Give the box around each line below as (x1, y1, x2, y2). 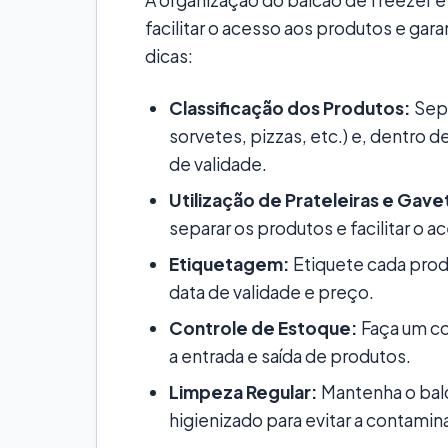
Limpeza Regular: (169, 380, 318, 403)
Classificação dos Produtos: (169, 96, 411, 119)
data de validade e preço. (169, 280, 374, 303)
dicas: (145, 44, 193, 67)
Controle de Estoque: (169, 316, 358, 339)
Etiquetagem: (169, 252, 290, 275)
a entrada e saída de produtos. (169, 344, 411, 367)
